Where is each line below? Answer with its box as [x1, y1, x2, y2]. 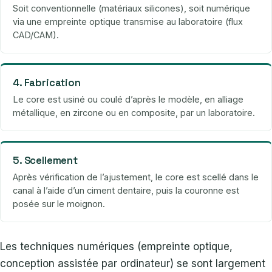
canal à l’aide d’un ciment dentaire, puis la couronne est [13, 185, 239, 196]
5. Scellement [13, 154, 78, 168]
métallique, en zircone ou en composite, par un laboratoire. [13, 107, 255, 118]
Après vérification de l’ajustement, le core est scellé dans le [13, 172, 259, 183]
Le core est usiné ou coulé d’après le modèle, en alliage [13, 94, 243, 105]
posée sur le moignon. [13, 199, 105, 209]
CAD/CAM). [13, 30, 59, 41]
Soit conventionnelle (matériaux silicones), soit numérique [13, 3, 250, 14]
